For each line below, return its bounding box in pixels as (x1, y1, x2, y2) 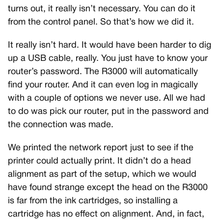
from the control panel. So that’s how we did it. (8, 18, 194, 27)
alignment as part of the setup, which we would (8, 170, 196, 179)
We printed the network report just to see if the (8, 143, 193, 152)
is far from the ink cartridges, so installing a (8, 196, 178, 205)
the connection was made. (8, 120, 113, 129)
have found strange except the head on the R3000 (8, 183, 208, 192)
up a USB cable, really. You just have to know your (8, 54, 208, 63)
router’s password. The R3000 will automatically (8, 67, 198, 76)
